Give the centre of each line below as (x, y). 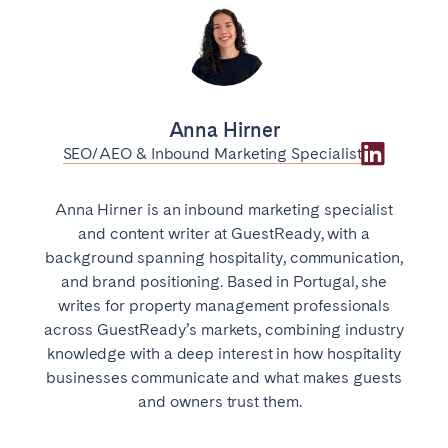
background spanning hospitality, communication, (224, 258)
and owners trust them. (224, 402)
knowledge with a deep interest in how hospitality (224, 354)
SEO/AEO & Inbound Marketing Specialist (212, 154)
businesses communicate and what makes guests (224, 378)
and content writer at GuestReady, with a (224, 234)
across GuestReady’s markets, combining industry (224, 330)
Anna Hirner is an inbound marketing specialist (224, 210)
